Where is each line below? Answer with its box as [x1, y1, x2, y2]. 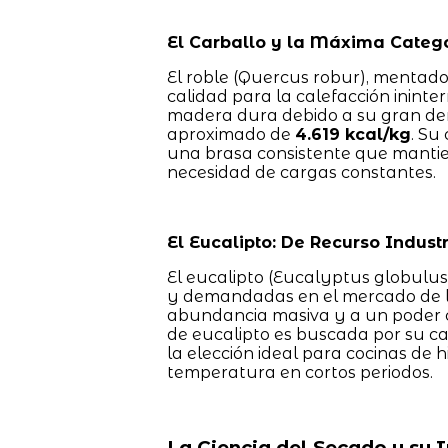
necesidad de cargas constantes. [166, 163, 436, 183]
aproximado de [166, 125, 295, 145]
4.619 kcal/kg [294, 125, 411, 145]
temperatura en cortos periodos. [166, 363, 433, 383]
